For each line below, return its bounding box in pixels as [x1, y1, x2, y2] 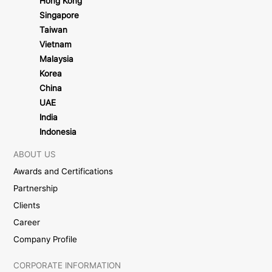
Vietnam [39, 39, 72, 50]
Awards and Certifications [13, 166, 114, 177]
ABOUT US [13, 149, 56, 160]
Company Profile [13, 234, 78, 245]
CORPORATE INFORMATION [13, 260, 121, 270]
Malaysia [39, 54, 73, 64]
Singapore [39, 10, 79, 21]
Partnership [13, 183, 58, 194]
